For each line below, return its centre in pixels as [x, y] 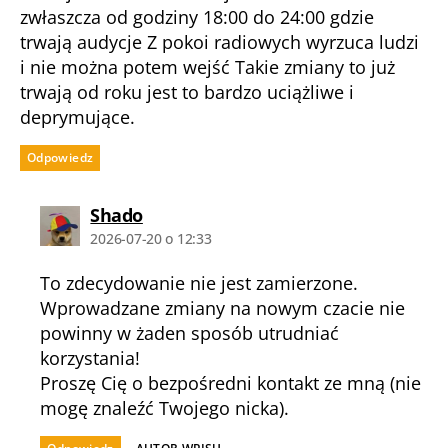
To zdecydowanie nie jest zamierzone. [199, 283]
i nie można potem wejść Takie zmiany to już [207, 67]
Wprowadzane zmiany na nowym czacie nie [223, 308]
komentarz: [191, 214]
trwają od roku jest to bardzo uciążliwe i [187, 92]
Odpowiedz [60, 157]
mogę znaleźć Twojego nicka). [165, 408]
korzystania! [90, 358]
